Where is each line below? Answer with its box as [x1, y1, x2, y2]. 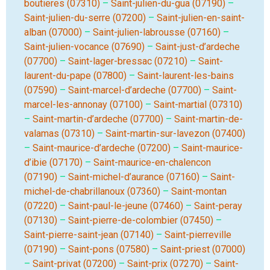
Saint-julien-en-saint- [157, 12, 245, 24]
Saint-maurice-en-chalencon [93, 157, 211, 168]
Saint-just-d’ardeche [155, 41, 240, 52]
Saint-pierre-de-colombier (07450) [68, 215, 213, 226]
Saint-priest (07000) [160, 243, 245, 255]
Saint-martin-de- [174, 113, 243, 125]
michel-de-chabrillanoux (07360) [24, 186, 160, 197]
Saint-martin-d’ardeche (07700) [33, 113, 163, 125]
